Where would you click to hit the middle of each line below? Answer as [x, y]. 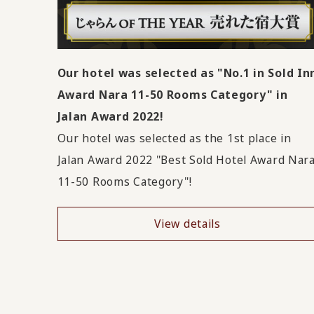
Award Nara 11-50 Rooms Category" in [172, 95]
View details [187, 223]
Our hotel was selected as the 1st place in [174, 138]
